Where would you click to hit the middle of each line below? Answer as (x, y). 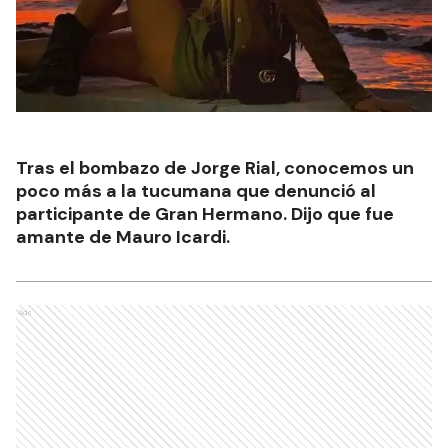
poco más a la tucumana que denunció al (196, 191)
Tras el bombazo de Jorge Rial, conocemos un (215, 168)
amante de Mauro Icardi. (123, 237)
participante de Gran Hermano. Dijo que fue (205, 214)
